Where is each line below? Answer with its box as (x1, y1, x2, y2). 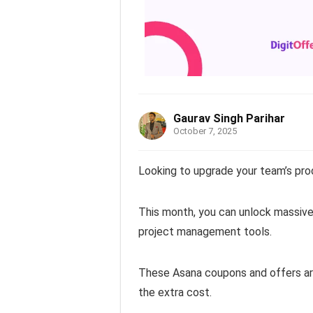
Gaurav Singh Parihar (173, 112, 285, 125)
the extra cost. (138, 286, 212, 299)
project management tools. (138, 225, 272, 238)
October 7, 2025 (173, 126, 237, 136)
